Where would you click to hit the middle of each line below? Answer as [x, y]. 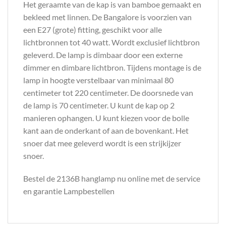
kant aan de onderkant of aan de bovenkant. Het [106, 130]
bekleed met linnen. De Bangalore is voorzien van [107, 17]
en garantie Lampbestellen [69, 191]
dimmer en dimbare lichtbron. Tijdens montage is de [112, 67]
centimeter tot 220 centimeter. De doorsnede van [108, 92]
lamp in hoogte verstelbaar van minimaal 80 [98, 80]
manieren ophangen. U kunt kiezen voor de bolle [106, 118]
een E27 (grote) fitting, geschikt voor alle [93, 29]
